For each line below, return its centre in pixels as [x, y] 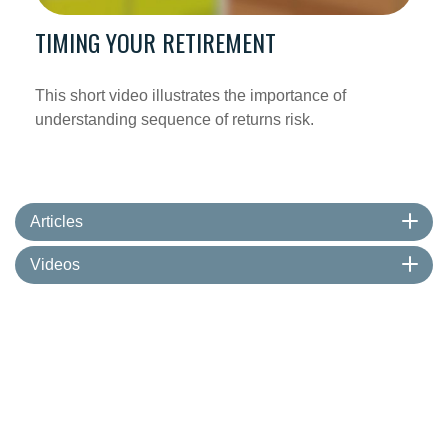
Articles [56, 222]
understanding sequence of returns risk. [174, 120]
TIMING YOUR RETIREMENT [155, 42]
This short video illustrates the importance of [190, 96]
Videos [55, 265]
